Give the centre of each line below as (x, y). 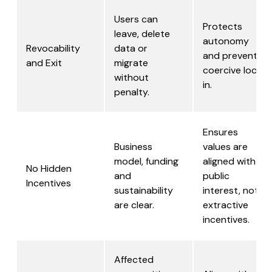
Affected (134, 260)
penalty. (132, 92)
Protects (223, 27)
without (131, 78)
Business (133, 147)
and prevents (233, 56)
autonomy (226, 41)
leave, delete (142, 34)
